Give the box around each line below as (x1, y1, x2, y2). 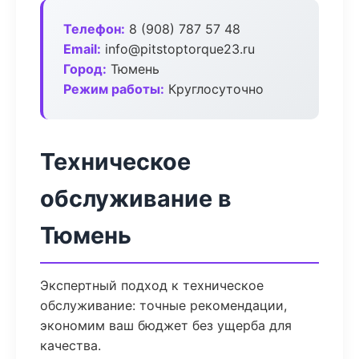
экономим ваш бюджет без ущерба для (40, 317, 292, 333)
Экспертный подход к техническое (40, 277, 264, 293)
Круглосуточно (164, 81, 264, 97)
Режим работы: (63, 81, 164, 97)
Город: (63, 61, 107, 77)
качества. (40, 337, 101, 353)
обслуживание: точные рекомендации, (40, 297, 287, 313)
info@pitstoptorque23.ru (101, 41, 255, 57)
